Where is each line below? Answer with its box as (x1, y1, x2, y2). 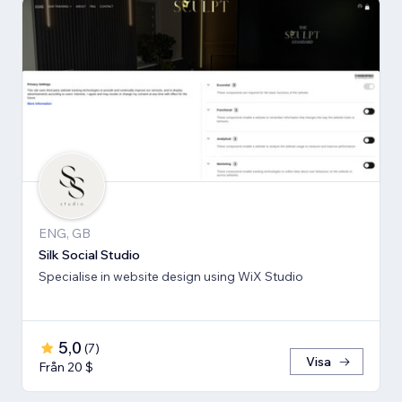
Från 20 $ (39, 358, 93, 375)
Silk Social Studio (39, 246, 140, 263)
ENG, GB (39, 224, 91, 241)
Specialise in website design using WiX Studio (39, 267, 303, 284)
